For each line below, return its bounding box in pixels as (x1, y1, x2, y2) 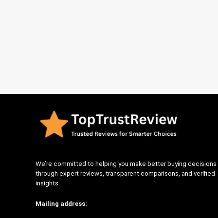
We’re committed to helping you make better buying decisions (35, 160, 217, 167)
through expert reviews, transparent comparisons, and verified (35, 169, 215, 177)
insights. (35, 179, 60, 187)
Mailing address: (35, 200, 87, 207)
